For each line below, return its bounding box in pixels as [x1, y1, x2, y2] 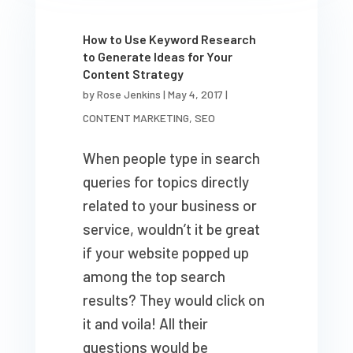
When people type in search [82, 149, 260, 167]
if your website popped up [82, 243, 249, 262]
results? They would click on [82, 291, 265, 309]
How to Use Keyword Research [82, 32, 256, 46]
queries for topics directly [82, 173, 249, 191]
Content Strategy [82, 66, 184, 81]
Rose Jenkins [96, 87, 161, 101]
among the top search [82, 267, 225, 285]
